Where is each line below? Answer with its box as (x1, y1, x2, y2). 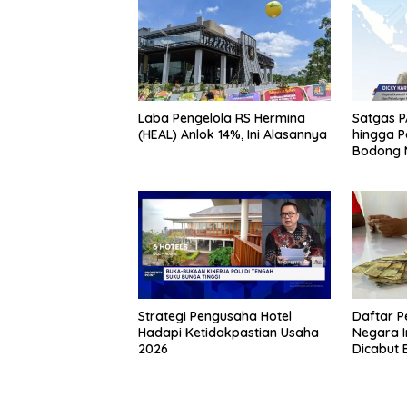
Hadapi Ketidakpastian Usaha (138, 323, 319, 341)
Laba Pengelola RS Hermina (138, 109, 305, 126)
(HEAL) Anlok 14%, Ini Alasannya (138, 125, 327, 143)
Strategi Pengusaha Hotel (138, 307, 292, 324)
